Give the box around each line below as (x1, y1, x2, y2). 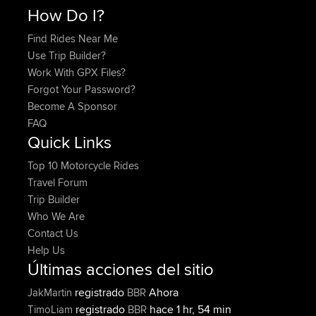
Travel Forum (28, 175, 87, 190)
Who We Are (28, 209, 85, 224)
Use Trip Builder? (28, 48, 106, 63)
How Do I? (28, 3, 104, 27)
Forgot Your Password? (28, 82, 135, 97)
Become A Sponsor (28, 99, 117, 114)
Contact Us (28, 226, 78, 241)
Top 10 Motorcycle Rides (28, 158, 139, 173)
